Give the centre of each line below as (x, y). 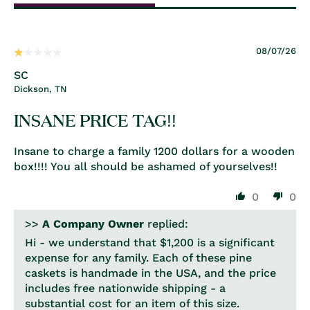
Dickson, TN (40, 89)
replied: (166, 224)
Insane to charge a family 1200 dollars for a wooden (154, 151)
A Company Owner (93, 224)
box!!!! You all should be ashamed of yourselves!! (146, 166)
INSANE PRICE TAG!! (95, 119)
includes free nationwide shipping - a (125, 288)
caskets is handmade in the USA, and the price (151, 273)
